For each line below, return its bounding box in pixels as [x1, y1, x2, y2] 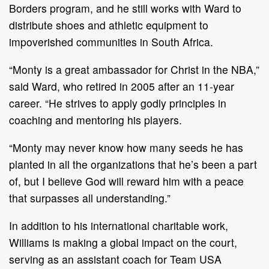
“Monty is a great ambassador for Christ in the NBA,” [9, 61, 259, 77]
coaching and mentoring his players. [9, 112, 182, 127]
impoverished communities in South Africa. [9, 34, 213, 49]
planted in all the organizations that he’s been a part [9, 156, 257, 172]
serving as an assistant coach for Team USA [9, 251, 222, 267]
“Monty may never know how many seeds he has [9, 139, 243, 155]
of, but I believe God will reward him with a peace [9, 173, 244, 189]
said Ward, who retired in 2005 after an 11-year [9, 78, 234, 94]
